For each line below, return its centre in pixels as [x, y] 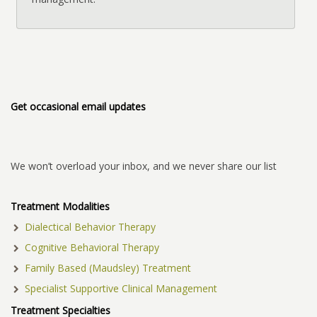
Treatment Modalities [60, 206]
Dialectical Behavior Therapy [90, 226]
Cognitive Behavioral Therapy [92, 247]
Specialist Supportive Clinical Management [121, 288]
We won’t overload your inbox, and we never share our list [144, 166]
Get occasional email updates [78, 106]
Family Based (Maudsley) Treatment [108, 267]
